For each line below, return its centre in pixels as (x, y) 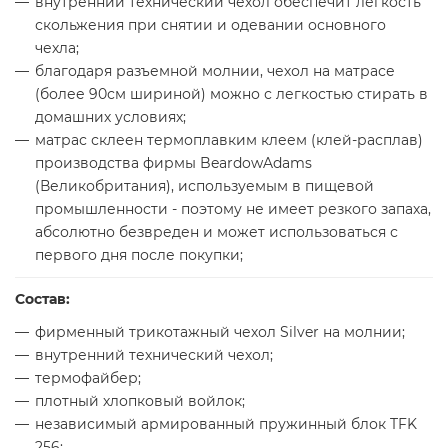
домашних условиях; (110, 116)
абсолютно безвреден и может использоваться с (216, 231)
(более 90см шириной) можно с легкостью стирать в (231, 93)
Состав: (42, 298)
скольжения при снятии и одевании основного (210, 24)
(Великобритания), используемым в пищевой (204, 185)
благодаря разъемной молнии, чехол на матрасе (215, 70)
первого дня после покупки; (139, 254)
